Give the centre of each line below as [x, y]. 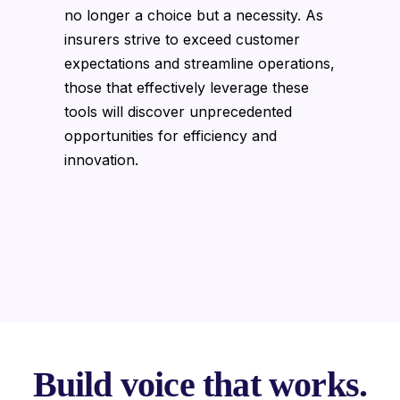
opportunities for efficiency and [171, 135]
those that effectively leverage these [187, 87]
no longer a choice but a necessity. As [194, 15]
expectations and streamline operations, [200, 63]
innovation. [101, 159]
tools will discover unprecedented [178, 111]
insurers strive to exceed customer [182, 39]
